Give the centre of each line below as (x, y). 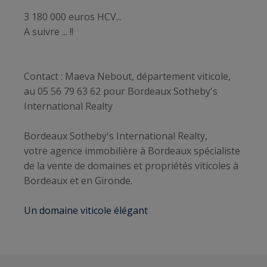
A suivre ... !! (49, 32)
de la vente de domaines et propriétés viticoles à (131, 166)
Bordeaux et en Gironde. (78, 181)
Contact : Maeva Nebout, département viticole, (127, 77)
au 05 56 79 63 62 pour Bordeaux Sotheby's (121, 91)
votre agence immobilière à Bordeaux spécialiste (132, 151)
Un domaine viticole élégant (86, 211)
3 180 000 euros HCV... (73, 17)
